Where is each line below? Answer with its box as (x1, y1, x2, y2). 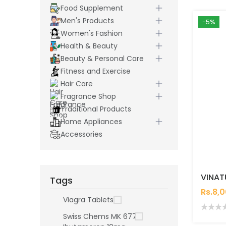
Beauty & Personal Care (60, 53, 144, 64)
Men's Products (60, 16, 114, 26)
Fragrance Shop (60, 91, 116, 102)
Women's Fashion (60, 28, 123, 39)
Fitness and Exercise (60, 66, 131, 77)
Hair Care (60, 79, 93, 89)
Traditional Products (60, 104, 131, 115)
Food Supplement (60, 3, 123, 14)
